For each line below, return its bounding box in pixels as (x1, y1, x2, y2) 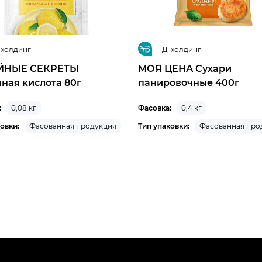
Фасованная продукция (29, 120, 116, 130)
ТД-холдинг (158, 44, 201, 54)
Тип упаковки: (138, 120, 189, 130)
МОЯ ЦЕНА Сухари (138, 61, 232, 74)
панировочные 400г (138, 75, 239, 88)
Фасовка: (138, 102, 171, 112)
